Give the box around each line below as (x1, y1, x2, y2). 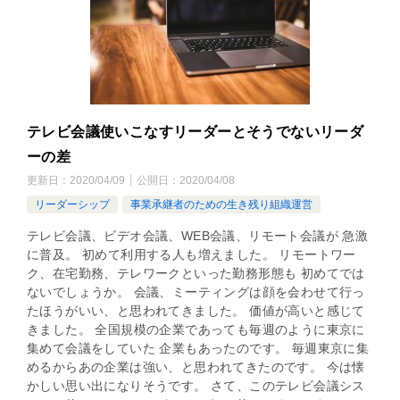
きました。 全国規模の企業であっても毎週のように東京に (27, 321, 365, 337)
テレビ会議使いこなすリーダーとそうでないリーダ (27, 123, 364, 139)
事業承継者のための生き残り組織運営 (130, 197, 312, 211)
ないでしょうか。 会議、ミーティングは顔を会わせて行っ (27, 284, 365, 299)
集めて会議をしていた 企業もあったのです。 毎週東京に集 (27, 340, 370, 355)
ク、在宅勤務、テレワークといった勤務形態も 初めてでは (27, 265, 365, 280)
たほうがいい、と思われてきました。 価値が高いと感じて (27, 303, 365, 318)
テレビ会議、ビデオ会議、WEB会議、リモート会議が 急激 (27, 228, 369, 243)
